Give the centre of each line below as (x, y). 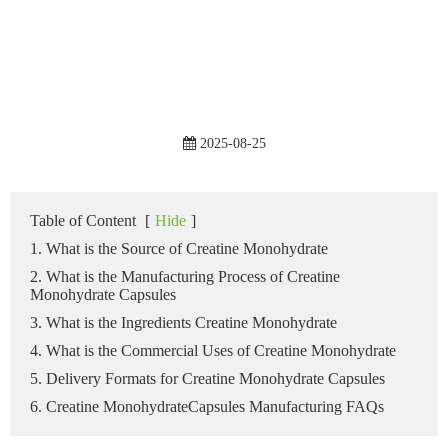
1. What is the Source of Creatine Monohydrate (179, 248)
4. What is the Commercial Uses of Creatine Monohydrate (213, 350)
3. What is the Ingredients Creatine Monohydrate (183, 322)
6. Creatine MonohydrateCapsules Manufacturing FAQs (207, 406)
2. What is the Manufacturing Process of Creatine (185, 276)
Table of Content (83, 220)
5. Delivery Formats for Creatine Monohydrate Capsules (207, 378)
